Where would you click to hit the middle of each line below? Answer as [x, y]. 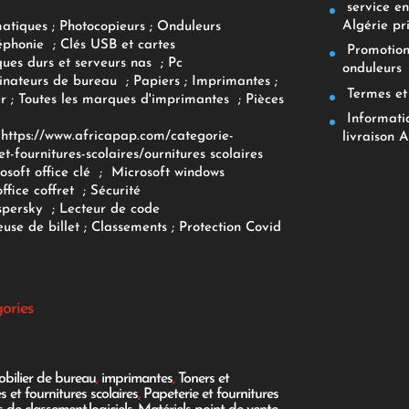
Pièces [264, 100]
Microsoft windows [168, 173]
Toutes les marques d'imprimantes [126, 100]
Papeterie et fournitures [210, 395]
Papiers [156, 81]
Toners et [203, 379]
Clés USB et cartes [117, 45]
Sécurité [115, 191]
